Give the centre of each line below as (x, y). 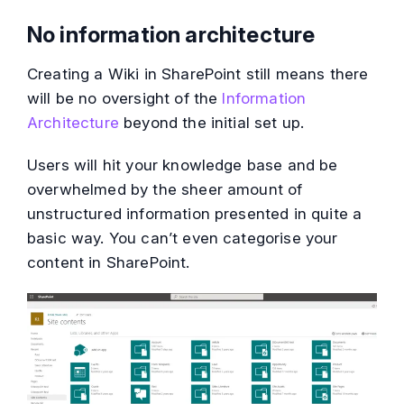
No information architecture (171, 35)
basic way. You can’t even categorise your (183, 239)
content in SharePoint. (109, 263)
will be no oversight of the (125, 99)
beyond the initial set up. (211, 123)
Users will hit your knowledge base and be (183, 165)
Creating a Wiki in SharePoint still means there (198, 74)
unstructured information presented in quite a (195, 214)
